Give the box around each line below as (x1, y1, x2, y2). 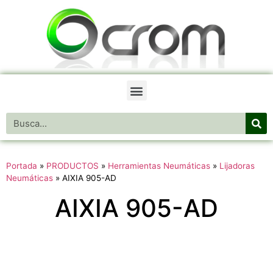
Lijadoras (219, 161, 255, 171)
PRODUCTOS (46, 161, 99, 171)
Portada (6, 161, 37, 171)
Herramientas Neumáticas (108, 161, 210, 171)
